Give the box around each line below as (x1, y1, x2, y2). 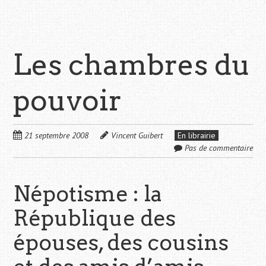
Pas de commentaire (184, 142, 253, 154)
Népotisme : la (13, 180, 163, 207)
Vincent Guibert (111, 130, 163, 141)
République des (13, 205, 176, 232)
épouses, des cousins (13, 229, 229, 256)
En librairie (178, 130, 216, 141)
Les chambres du (13, 47, 251, 83)
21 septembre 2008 (24, 130, 89, 141)
